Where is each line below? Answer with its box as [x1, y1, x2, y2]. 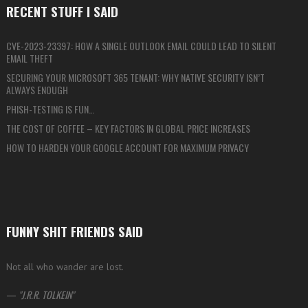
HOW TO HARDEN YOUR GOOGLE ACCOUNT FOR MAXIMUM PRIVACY [5, 140, 249, 155]
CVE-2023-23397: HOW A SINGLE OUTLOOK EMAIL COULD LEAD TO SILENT [5, 38, 276, 53]
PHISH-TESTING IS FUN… [5, 101, 94, 116]
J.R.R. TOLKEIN [21, 287, 71, 302]
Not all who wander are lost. [5, 260, 124, 273]
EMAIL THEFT [5, 50, 53, 65]
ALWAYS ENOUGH [5, 82, 68, 97]
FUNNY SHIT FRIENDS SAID [5, 221, 143, 241]
